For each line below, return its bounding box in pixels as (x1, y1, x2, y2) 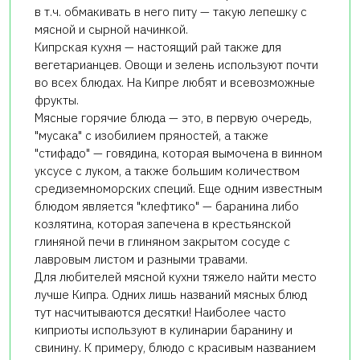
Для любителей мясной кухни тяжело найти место (35, 269, 317, 285)
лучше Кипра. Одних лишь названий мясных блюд (35, 287, 307, 303)
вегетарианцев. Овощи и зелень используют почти (35, 57, 318, 73)
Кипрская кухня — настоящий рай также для (35, 39, 281, 55)
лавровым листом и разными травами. (35, 252, 247, 268)
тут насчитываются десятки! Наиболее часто (35, 305, 286, 321)
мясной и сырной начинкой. (35, 22, 188, 38)
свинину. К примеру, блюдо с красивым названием (35, 340, 316, 356)
